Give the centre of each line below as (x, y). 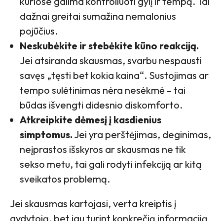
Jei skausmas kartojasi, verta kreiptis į (93, 203)
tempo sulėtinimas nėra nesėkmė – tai (103, 90)
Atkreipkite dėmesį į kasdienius (91, 119)
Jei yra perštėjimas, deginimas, (142, 134)
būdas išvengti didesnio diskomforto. (101, 105)
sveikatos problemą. (65, 179)
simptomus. (46, 134)
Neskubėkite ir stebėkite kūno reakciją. (109, 45)
